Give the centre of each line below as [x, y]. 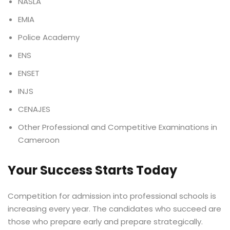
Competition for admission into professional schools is [112, 196]
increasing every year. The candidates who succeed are [114, 209]
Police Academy [49, 37]
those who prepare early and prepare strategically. [105, 222]
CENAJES [34, 109]
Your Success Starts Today [92, 170]
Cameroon [39, 140]
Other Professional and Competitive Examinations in [118, 127]
